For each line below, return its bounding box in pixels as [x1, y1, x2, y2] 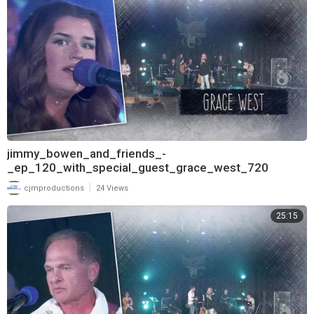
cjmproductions [22, 183, 84, 193]
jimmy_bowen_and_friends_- [7, 146, 166, 161]
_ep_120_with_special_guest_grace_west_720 [7, 160, 268, 175]
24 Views [96, 183, 128, 193]
